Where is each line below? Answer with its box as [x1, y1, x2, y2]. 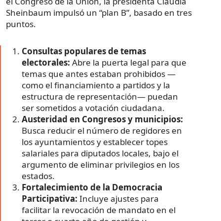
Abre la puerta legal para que [70, 57, 186, 69]
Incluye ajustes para [77, 193, 159, 205]
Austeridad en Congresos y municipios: [22, 113, 183, 125]
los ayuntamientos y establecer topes [22, 136, 168, 148]
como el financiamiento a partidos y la [22, 79, 170, 91]
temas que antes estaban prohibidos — [22, 68, 176, 80]
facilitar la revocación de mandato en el [22, 204, 176, 216]
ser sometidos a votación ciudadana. [22, 102, 165, 114]
